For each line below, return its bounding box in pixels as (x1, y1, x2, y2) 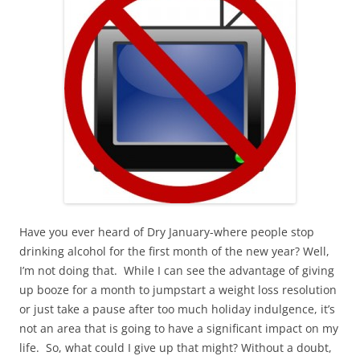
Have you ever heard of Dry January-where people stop (19, 224, 314, 240)
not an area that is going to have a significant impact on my (19, 321, 338, 337)
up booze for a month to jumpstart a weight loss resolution (19, 282, 337, 298)
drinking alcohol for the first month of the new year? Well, (19, 243, 329, 260)
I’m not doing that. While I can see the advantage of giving (19, 263, 334, 279)
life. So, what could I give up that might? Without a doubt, (19, 340, 332, 356)
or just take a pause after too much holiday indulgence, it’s (19, 301, 335, 317)
